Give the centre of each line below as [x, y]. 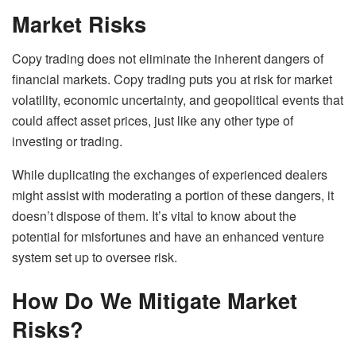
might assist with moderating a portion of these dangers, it [173, 195]
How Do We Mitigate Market [155, 300]
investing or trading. [67, 141]
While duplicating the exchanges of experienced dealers [170, 175]
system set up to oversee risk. [95, 257]
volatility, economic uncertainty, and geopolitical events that [178, 100]
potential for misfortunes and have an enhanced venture [168, 237]
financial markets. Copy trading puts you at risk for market [172, 79]
